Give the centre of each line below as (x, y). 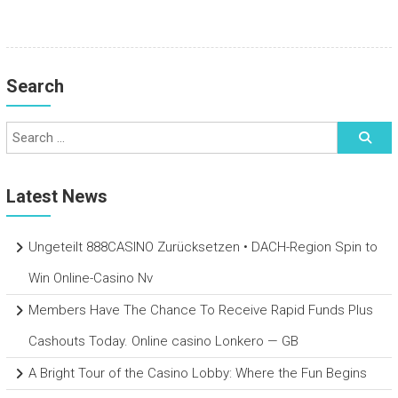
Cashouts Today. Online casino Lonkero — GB (163, 342)
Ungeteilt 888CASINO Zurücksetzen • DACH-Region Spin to (203, 247)
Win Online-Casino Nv (90, 279)
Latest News (56, 197)
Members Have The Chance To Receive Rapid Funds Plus (200, 310)
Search (35, 87)
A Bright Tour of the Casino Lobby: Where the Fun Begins (197, 374)
